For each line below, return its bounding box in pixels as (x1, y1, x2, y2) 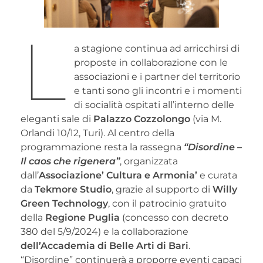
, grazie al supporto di (112, 183, 213, 195)
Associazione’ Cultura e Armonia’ (39, 169, 200, 181)
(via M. (190, 113, 221, 124)
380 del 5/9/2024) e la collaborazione (21, 225, 188, 237)
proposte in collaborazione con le (74, 56, 228, 68)
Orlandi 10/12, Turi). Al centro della (21, 127, 174, 139)
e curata (200, 169, 237, 181)
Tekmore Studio (35, 183, 112, 195)
